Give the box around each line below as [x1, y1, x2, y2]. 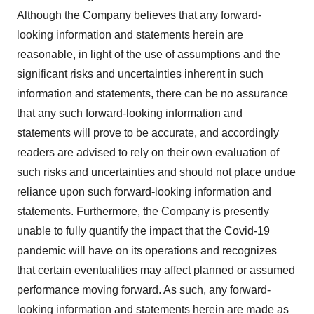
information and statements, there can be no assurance [17, 88, 288, 100]
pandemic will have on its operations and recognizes [17, 245, 277, 257]
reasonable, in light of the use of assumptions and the [17, 48, 280, 60]
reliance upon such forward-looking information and [17, 186, 271, 198]
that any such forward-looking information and [17, 107, 243, 119]
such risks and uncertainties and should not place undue [17, 166, 296, 178]
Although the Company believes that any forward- [17, 9, 261, 21]
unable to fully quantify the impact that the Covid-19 [17, 225, 270, 237]
